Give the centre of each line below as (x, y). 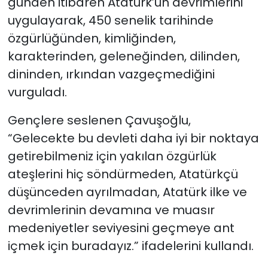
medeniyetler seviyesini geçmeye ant (121, 228)
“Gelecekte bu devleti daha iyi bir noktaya (133, 138)
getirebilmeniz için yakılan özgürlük (112, 156)
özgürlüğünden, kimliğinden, (92, 39)
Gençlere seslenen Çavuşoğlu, (99, 121)
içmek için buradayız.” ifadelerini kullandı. (130, 246)
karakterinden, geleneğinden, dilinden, (124, 57)
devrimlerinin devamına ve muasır (111, 210)
